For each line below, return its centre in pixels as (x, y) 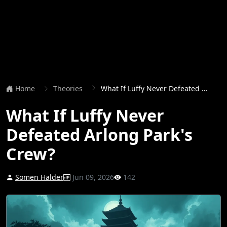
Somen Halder (39, 177)
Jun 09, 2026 (92, 177)
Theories (68, 88)
